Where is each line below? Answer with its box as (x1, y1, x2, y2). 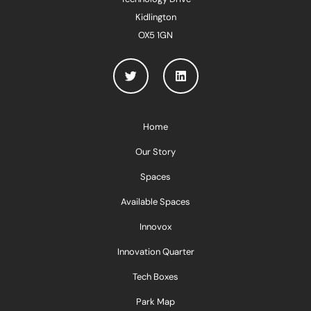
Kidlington (135, 10, 176, 23)
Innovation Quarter (117, 245, 194, 258)
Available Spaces (121, 195, 190, 208)
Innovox (140, 220, 171, 233)
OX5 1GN (138, 28, 173, 41)
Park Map (136, 295, 175, 308)
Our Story (135, 145, 176, 158)
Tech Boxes (133, 270, 178, 283)
